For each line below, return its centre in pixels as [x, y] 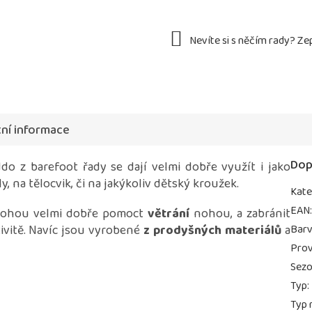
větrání [169, 214]
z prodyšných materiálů [213, 231]
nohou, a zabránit [240, 214]
